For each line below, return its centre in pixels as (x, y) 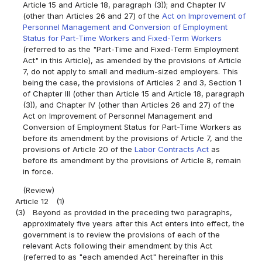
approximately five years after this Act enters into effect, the (134, 224)
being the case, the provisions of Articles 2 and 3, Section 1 (132, 82)
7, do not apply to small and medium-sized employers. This (131, 71)
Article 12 (32, 201)
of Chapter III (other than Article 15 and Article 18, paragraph (134, 93)
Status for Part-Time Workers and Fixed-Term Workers (123, 38)
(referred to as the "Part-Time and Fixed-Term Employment (131, 49)
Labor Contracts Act (172, 149)
